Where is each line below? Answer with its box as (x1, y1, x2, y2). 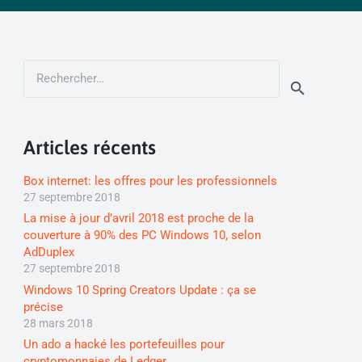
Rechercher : (22, 61, 90, 76)
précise (23, 299, 63, 314)
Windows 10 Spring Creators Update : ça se (23, 282, 256, 297)
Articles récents (23, 136, 156, 158)
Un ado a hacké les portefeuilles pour (23, 337, 225, 351)
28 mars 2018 (23, 316, 93, 330)
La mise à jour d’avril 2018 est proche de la (23, 211, 254, 225)
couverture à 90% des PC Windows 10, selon (23, 228, 261, 242)
